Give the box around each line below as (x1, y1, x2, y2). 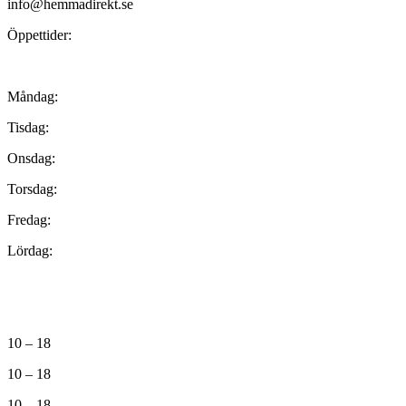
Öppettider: (7, 27, 72, 43)
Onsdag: (7, 150, 55, 166)
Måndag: (7, 89, 58, 104)
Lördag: (7, 243, 53, 258)
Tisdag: (7, 120, 49, 135)
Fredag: (7, 212, 51, 227)
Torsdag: (7, 181, 57, 197)
